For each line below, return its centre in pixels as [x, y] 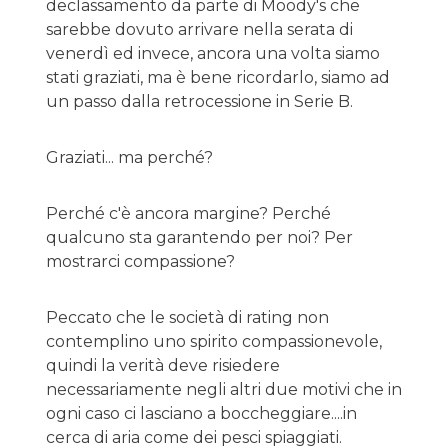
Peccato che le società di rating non [187, 317]
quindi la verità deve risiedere [163, 365]
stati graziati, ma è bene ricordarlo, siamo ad [218, 77]
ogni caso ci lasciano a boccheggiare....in [201, 413]
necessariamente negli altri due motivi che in [224, 389]
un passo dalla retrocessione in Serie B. [199, 101]
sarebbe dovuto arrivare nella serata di [199, 29]
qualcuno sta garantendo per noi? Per [199, 237]
